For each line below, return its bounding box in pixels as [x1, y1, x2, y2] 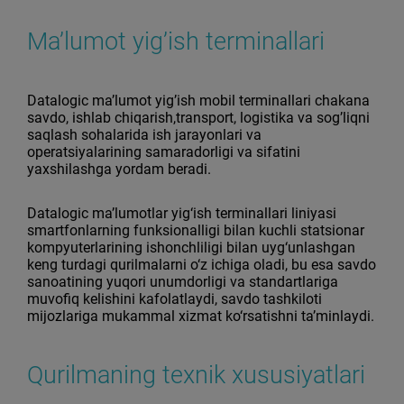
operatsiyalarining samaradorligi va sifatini [27, 143, 300, 161]
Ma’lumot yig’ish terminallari [27, 27, 325, 56]
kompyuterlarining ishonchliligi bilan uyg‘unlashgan [27, 239, 355, 256]
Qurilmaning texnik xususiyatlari [27, 361, 365, 390]
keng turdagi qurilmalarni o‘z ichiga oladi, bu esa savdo [27, 256, 376, 273]
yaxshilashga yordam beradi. [27, 161, 211, 178]
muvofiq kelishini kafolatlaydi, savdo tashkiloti [27, 290, 322, 308]
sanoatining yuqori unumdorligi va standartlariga [27, 273, 338, 290]
